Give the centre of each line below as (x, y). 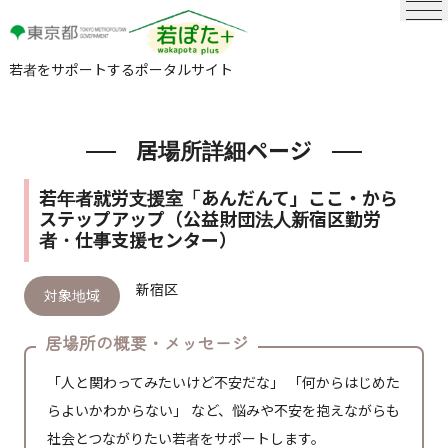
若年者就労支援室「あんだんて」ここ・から (219, 199)
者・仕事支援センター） (138, 241)
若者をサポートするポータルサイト (120, 70)
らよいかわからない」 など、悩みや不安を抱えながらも (224, 411)
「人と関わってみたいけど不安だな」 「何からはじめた (224, 383)
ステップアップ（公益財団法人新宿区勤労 (210, 220)
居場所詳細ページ (223, 152)
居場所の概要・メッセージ (147, 343)
